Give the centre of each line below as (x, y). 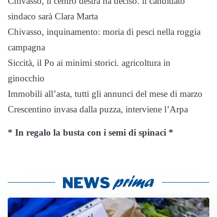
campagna (26, 47)
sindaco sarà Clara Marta (53, 16)
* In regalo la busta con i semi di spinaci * (91, 133)
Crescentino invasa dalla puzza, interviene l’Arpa (98, 109)
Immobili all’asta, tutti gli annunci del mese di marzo (105, 94)
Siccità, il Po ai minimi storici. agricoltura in (89, 63)
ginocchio (26, 78)
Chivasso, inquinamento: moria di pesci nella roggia (104, 32)
